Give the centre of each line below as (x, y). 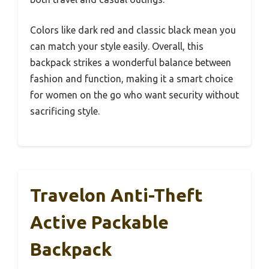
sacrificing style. (65, 111)
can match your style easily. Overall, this (117, 46)
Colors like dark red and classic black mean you (133, 30)
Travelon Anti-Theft (116, 195)
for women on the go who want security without (134, 95)
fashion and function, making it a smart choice (131, 78)
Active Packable (99, 222)
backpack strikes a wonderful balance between (131, 62)
